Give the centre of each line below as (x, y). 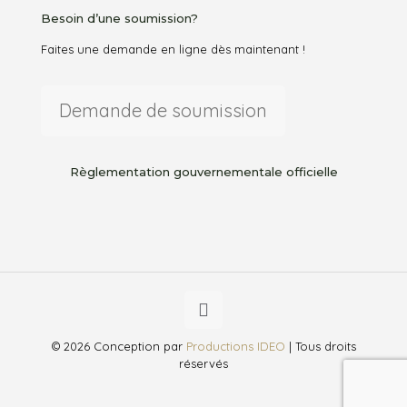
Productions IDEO (235, 346)
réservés (203, 363)
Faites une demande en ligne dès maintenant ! (173, 49)
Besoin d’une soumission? (119, 18)
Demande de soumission (163, 110)
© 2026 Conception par (119, 346)
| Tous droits (320, 346)
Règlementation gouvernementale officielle (203, 171)
